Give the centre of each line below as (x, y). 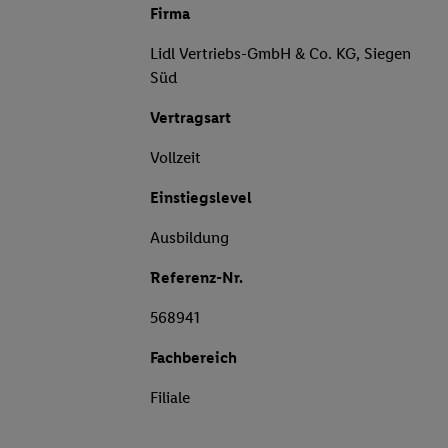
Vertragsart (190, 118)
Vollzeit (175, 158)
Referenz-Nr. (196, 278)
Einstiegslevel (201, 198)
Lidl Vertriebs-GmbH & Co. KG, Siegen (280, 54)
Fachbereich (193, 358)
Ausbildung (189, 238)
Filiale (170, 398)
